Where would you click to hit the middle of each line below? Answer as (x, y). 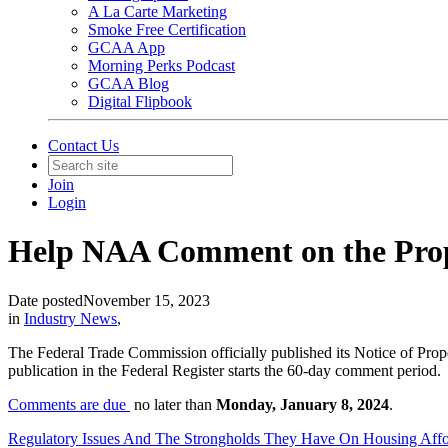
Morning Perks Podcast (161, 65)
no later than (173, 404)
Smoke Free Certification (167, 29)
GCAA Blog (128, 83)
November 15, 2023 (146, 300)
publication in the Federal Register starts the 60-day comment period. (224, 370)
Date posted (45, 300)
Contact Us (83, 145)
